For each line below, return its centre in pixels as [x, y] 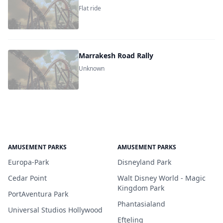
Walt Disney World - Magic [162, 178]
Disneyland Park [144, 162]
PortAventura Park [38, 194]
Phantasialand [141, 204]
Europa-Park [28, 162]
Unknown [92, 68]
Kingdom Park [141, 188]
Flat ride [90, 8]
